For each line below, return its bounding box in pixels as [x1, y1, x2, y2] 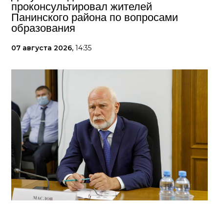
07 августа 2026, [11, 44, 75, 52]
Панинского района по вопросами [11, 11, 178, 23]
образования [11, 22, 75, 34]
